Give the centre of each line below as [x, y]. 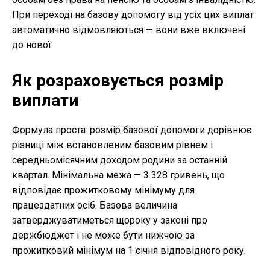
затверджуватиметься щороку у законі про [110, 221]
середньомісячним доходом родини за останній [120, 160]
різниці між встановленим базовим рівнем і [112, 145]
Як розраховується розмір [118, 81]
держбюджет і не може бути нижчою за [103, 236]
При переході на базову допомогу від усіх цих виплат [133, 15]
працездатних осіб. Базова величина [95, 206]
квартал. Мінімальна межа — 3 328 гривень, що [118, 175]
